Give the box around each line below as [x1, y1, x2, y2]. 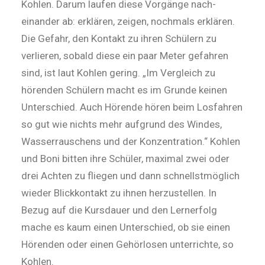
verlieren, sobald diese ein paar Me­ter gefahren [21, 50, 228, 62]
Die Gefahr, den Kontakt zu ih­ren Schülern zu [21, 33, 216, 44]
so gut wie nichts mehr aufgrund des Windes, [21, 118, 222, 130]
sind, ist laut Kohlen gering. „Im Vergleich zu [21, 67, 215, 79]
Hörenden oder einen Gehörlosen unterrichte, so [21, 238, 234, 250]
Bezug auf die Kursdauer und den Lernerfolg [21, 204, 217, 216]
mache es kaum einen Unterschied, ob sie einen [21, 221, 230, 233]
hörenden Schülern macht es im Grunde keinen [21, 84, 227, 96]
